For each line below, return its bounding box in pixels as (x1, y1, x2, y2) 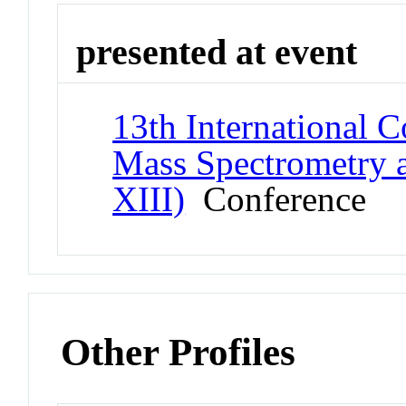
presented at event (76, 31, 358, 72)
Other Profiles (61, 331, 296, 374)
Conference (185, 179, 367, 219)
